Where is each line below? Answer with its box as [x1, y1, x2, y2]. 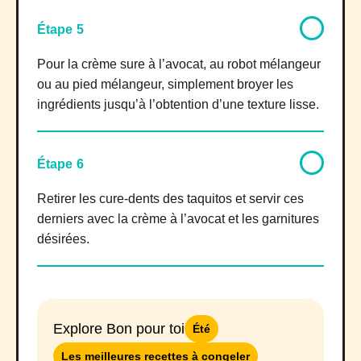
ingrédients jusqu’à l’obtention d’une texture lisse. [37, 97, 319, 111]
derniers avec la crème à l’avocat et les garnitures [37, 211, 319, 226]
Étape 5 [37, 22, 84, 36]
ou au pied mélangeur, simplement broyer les [37, 77, 293, 91]
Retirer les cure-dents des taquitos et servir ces [37, 191, 304, 205]
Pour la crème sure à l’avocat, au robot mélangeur [37, 56, 321, 71]
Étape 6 [37, 156, 84, 171]
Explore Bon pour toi [53, 320, 185, 337]
